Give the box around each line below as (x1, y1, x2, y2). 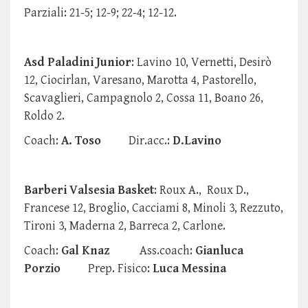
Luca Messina (150, 261, 226, 276)
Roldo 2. (24, 109, 67, 124)
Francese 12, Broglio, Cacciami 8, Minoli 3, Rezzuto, (24, 201, 283, 216)
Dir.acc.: (129, 133, 173, 148)
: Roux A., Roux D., (154, 183, 249, 198)
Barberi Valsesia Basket (24, 183, 154, 198)
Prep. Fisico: (88, 261, 150, 276)
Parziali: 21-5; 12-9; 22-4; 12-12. (24, 5, 177, 21)
